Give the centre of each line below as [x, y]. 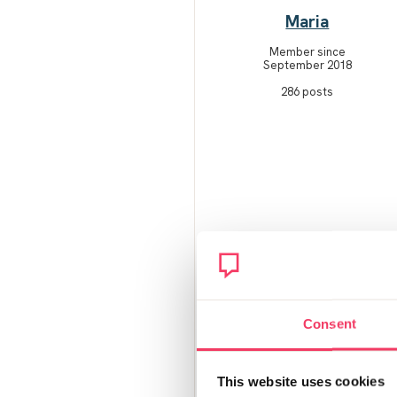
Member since [307, 51]
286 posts [307, 91]
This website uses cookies [300, 381]
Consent [330, 323]
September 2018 [307, 65]
